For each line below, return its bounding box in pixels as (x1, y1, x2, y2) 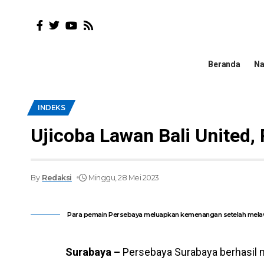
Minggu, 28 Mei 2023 (88, 173, 159, 182)
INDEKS (38, 103, 65, 112)
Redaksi (42, 173, 72, 182)
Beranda (208, 60, 240, 70)
